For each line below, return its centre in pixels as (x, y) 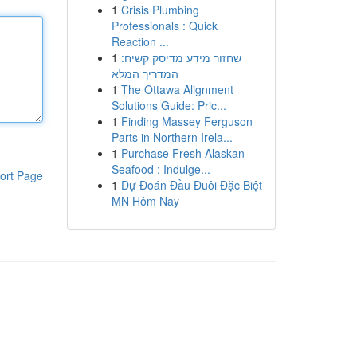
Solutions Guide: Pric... (169, 105)
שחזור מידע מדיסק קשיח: (181, 57)
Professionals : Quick (164, 25)
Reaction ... (140, 41)
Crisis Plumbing (160, 10)
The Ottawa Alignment (177, 89)
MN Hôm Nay (145, 201)
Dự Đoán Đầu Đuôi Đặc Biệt (191, 185)
